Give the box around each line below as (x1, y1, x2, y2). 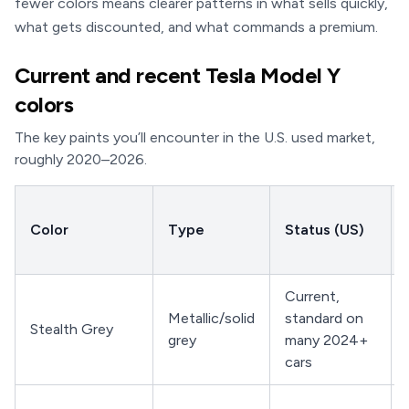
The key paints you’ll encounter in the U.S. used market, (15, 129, 375, 146)
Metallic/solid (168, 309, 255, 327)
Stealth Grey (30, 320, 113, 338)
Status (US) (285, 221, 364, 238)
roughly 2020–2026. (15, 151, 147, 168)
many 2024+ (285, 331, 368, 349)
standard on (285, 309, 363, 327)
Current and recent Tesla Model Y (15, 62, 341, 89)
